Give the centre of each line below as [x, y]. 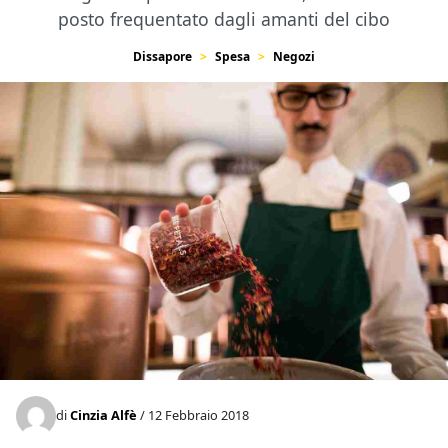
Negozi [294, 56]
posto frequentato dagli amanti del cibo [224, 19]
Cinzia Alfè [103, 415]
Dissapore [162, 56]
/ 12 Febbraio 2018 [193, 415]
